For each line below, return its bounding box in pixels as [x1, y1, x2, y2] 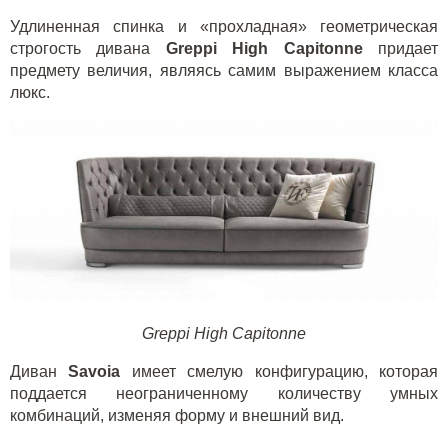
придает [362, 40, 439, 58]
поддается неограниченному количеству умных [10, 385, 438, 403]
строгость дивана [10, 40, 166, 58]
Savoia [68, 363, 132, 381]
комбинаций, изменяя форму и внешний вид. [10, 407, 344, 425]
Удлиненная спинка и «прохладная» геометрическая [10, 18, 438, 36]
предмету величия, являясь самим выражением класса [10, 62, 438, 80]
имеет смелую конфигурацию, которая [131, 363, 439, 381]
